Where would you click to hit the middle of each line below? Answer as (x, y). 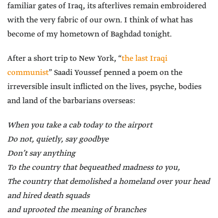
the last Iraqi (145, 59)
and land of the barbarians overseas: (71, 101)
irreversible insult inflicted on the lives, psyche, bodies (104, 87)
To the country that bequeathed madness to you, (94, 168)
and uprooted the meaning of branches (77, 210)
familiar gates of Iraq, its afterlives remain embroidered (107, 6)
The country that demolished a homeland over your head (109, 182)
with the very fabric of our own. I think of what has (100, 20)
